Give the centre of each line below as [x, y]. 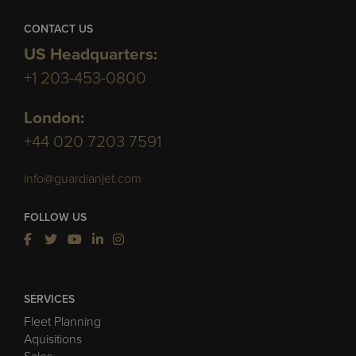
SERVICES [49, 299]
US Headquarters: [91, 54]
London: [54, 118]
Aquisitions [53, 339]
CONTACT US [58, 29]
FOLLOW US [55, 217]
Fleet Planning [62, 321]
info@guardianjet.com [83, 178]
